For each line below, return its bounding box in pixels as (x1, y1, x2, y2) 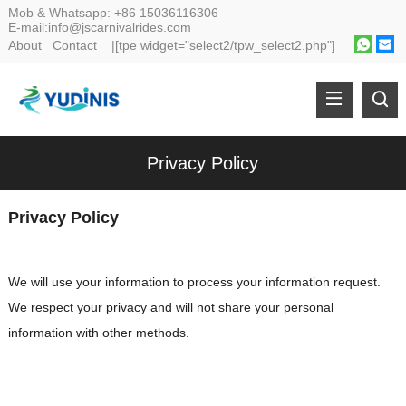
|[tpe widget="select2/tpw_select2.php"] (96, 38, 335, 53)
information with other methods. (7, 324, 189, 340)
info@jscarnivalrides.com (47, 20, 191, 34)
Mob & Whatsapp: (7, 5, 114, 20)
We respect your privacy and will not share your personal (7, 299, 333, 314)
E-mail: (7, 20, 48, 34)
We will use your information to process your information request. (7, 274, 381, 289)
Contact (52, 38, 97, 53)
